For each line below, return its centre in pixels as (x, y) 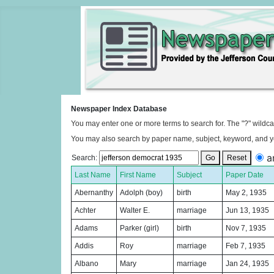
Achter (85, 210)
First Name (138, 175)
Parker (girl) (139, 228)
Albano (87, 264)
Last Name (93, 175)
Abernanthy (94, 193)
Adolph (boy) (141, 193)
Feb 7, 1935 (246, 246)
